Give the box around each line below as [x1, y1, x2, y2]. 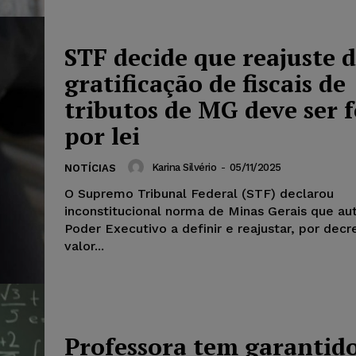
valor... [64, 238, 104, 254]
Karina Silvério [151, 161, 216, 173]
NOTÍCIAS [64, 162, 116, 175]
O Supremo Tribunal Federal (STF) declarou [64, 186, 334, 202]
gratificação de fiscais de [64, 68, 346, 100]
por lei [64, 120, 140, 153]
